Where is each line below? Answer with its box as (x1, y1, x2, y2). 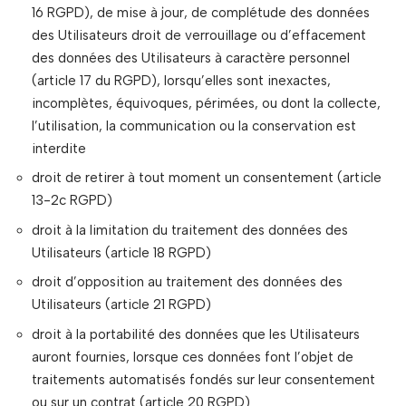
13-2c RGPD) (32, 192, 112, 208)
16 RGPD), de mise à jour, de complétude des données (32, 4, 370, 21)
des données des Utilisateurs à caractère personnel (32, 49, 350, 66)
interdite (32, 140, 86, 157)
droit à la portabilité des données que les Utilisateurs (32, 325, 360, 343)
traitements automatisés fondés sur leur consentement (32, 371, 375, 388)
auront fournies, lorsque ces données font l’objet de (32, 348, 353, 365)
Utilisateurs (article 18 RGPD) (32, 244, 211, 261)
